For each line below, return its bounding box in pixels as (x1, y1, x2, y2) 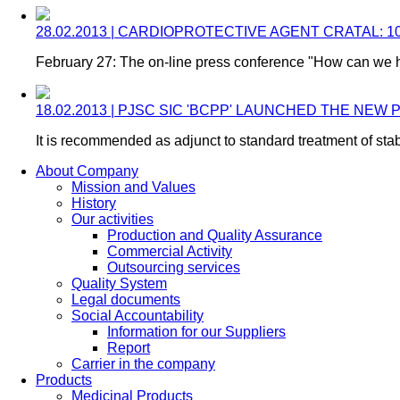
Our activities (71, 212, 154, 227)
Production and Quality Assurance (107, 228, 322, 243)
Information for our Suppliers (107, 324, 286, 339)
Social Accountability (71, 308, 204, 323)
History (71, 196, 116, 211)
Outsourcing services (107, 260, 240, 275)
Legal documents (71, 292, 180, 307)
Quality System (71, 276, 167, 291)
